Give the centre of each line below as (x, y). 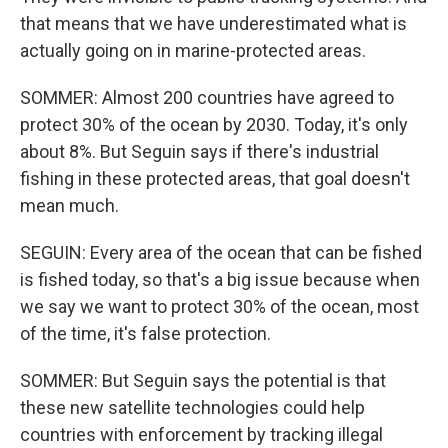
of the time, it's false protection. (145, 333)
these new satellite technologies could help (192, 407)
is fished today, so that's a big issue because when (220, 279)
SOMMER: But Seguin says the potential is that (203, 380)
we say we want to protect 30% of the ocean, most (219, 306)
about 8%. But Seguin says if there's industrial (199, 151)
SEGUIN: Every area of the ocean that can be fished (221, 252)
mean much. (69, 205)
